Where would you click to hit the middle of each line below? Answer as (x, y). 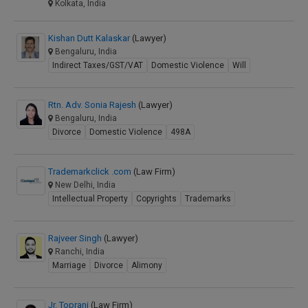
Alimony (147, 265)
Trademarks (208, 199)
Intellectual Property (90, 199)
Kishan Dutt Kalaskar (90, 38)
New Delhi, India (84, 185)
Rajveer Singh (76, 238)
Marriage (69, 265)
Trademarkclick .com (91, 172)
